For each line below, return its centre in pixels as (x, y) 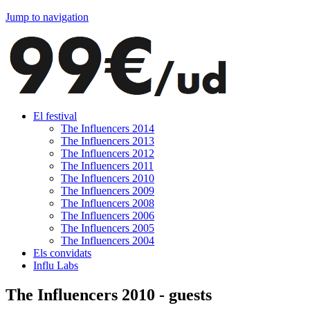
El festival (55, 116)
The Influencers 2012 (108, 153)
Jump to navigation (47, 17)
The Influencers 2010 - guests (109, 294)
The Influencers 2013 (108, 141)
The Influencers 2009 (108, 191)
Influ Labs (56, 265)
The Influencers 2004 (108, 240)
